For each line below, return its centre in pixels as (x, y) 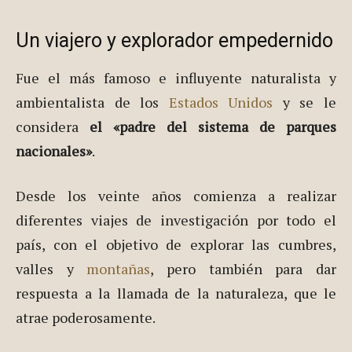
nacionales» (54, 151)
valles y (51, 269)
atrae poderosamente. (86, 318)
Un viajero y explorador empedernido (174, 41)
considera (53, 127)
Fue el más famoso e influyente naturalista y (176, 78)
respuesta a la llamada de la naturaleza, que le (176, 293)
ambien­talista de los (92, 103)
